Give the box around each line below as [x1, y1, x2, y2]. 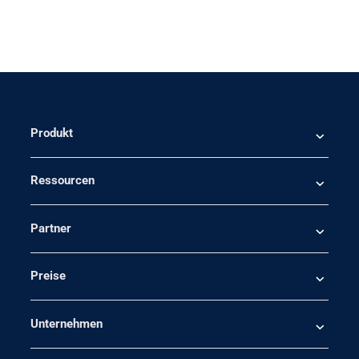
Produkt [30, 125, 73, 140]
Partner [30, 220, 71, 236]
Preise [30, 268, 66, 284]
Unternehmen [30, 316, 103, 331]
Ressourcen [30, 173, 95, 188]
